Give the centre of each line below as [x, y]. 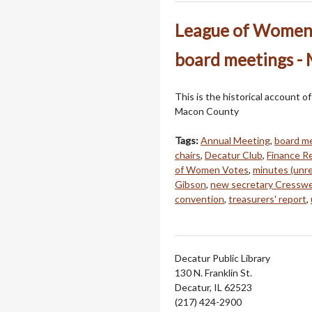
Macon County [207, 111]
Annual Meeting [235, 140]
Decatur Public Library [223, 258]
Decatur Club [234, 155]
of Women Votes [212, 169]
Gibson [190, 184]
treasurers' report [267, 198]
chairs [188, 155]
